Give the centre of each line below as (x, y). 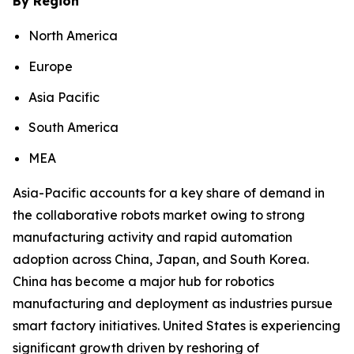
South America (73, 128)
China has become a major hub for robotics (143, 281)
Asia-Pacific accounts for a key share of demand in (169, 192)
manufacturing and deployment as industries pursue (173, 303)
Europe (51, 66)
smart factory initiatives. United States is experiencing (177, 325)
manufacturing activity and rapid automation (153, 237)
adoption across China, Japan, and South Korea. (161, 259)
